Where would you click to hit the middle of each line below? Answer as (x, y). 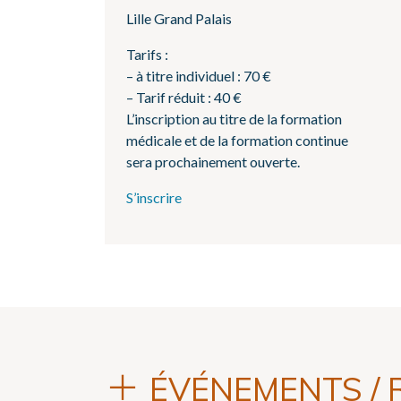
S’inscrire (154, 197)
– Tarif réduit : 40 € (184, 97)
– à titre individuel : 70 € (199, 76)
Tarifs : (147, 54)
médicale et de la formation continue (237, 140)
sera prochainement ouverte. (213, 162)
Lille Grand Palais (179, 18)
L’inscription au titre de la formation (234, 119)
